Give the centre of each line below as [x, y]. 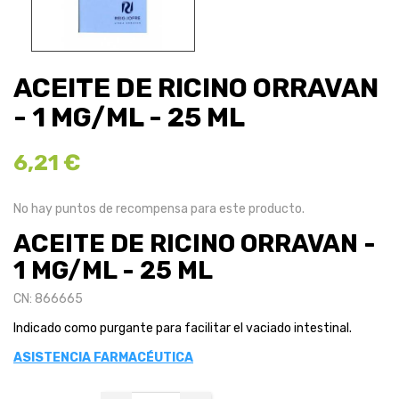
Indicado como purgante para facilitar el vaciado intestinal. [183, 329]
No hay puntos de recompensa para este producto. [159, 209]
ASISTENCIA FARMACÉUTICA [103, 358]
